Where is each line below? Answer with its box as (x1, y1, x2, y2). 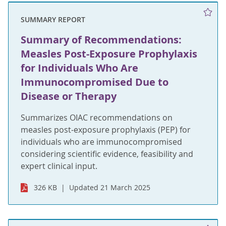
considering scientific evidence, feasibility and (21, 148, 193, 160)
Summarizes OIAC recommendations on (21, 112, 173, 124)
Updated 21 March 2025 (69, 183, 151, 193)
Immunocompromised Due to (21, 75, 168, 89)
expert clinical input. (21, 160, 97, 172)
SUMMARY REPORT (21, 15, 85, 25)
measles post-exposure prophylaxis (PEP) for (21, 124, 191, 136)
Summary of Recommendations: (21, 33, 182, 47)
